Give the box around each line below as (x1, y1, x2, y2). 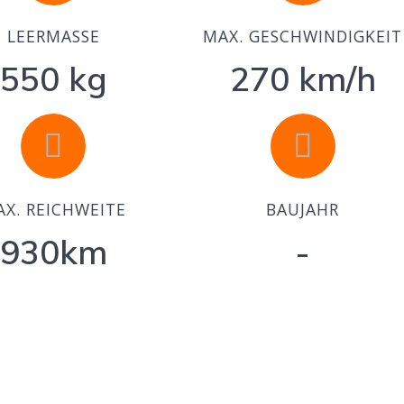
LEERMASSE (6, 25, 100, 48)
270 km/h (229, 58, 376, 100)
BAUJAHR (266, 198, 340, 221)
